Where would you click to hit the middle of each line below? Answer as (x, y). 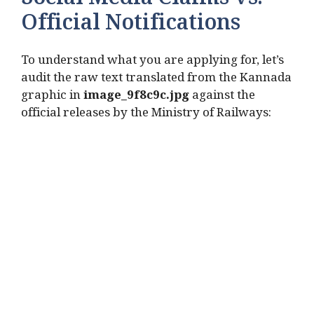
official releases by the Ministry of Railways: (146, 115)
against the (222, 97)
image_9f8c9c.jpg (136, 97)
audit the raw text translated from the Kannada (156, 80)
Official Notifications (131, 27)
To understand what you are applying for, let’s (152, 62)
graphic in (52, 97)
